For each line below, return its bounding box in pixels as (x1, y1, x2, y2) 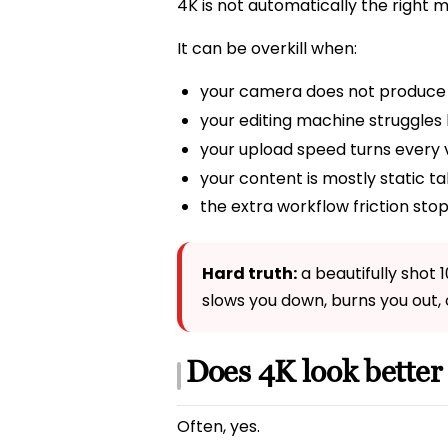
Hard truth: (202, 262, 297, 286)
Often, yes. (177, 414, 260, 438)
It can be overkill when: (177, 36, 357, 60)
